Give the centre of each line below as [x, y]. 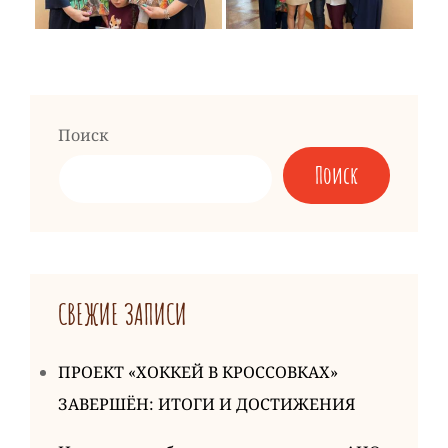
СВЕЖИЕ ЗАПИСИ [122, 314]
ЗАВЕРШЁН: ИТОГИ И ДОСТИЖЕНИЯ [207, 403]
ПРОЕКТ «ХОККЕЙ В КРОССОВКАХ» [198, 371]
